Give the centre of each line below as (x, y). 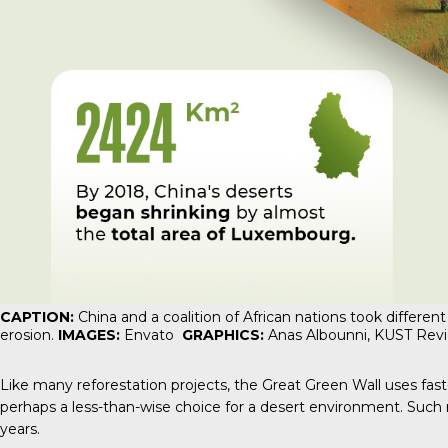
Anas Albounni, (319, 335)
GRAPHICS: (219, 335)
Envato (149, 335)
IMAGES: (91, 335)
